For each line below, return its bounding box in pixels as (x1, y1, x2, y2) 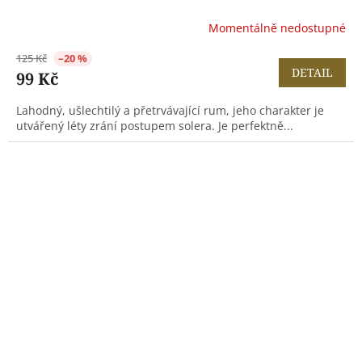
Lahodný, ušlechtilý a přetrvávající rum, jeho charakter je (16, 103, 324, 119)
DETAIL (292, 65, 333, 81)
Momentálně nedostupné (208, 19, 346, 36)
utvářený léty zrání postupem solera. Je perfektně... (16, 118, 293, 134)
